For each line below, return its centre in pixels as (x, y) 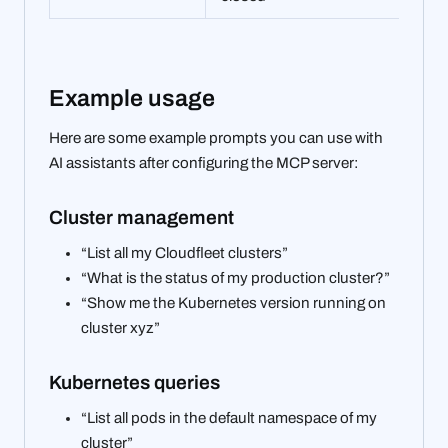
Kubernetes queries (136, 382)
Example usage (134, 98)
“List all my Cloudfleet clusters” (184, 252)
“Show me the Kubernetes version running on (233, 302)
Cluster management (143, 217)
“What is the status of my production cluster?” (235, 277)
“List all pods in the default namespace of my (229, 417)
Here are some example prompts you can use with (216, 138)
